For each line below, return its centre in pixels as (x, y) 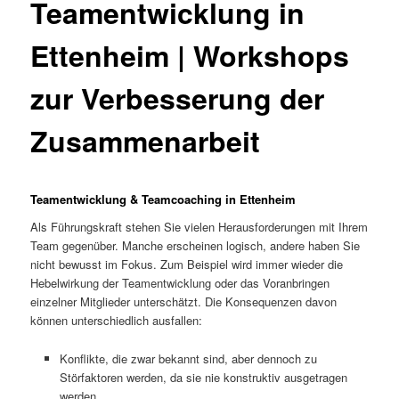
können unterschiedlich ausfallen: (117, 321)
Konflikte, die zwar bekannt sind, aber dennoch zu (188, 358)
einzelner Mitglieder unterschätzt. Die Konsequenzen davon (184, 302)
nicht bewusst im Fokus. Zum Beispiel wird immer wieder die (187, 265)
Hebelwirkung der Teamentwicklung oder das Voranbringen (180, 283)
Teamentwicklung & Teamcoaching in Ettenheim (163, 199)
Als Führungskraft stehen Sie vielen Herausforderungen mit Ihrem (199, 227)
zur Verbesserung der (178, 98)
